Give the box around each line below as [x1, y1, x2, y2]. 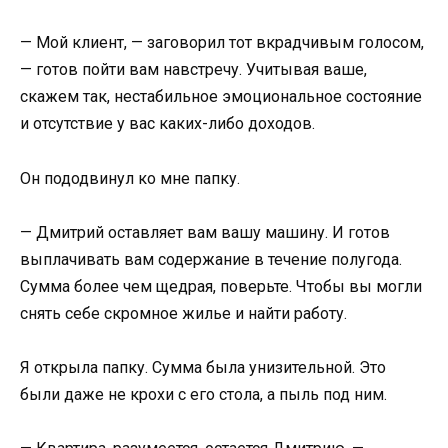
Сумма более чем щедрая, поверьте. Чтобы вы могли [20, 276, 422, 296]
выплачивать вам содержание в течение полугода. [20, 249, 402, 269]
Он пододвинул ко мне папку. [20, 168, 240, 188]
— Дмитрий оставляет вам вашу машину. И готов [20, 222, 390, 242]
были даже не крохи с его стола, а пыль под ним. [20, 385, 387, 404]
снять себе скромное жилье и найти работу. [20, 303, 347, 323]
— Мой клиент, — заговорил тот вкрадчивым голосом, [20, 33, 424, 53]
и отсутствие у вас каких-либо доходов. [20, 114, 315, 134]
